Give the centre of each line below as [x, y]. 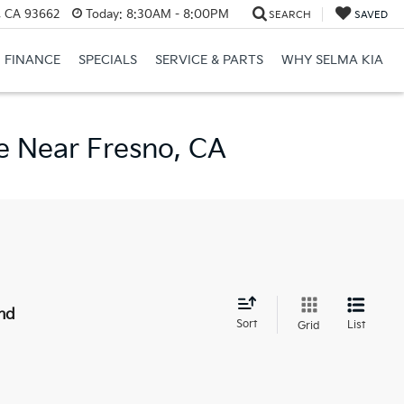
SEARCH [289, 14]
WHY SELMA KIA [332, 60]
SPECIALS [107, 60]
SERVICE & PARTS [209, 60]
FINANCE [32, 60]
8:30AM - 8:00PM [175, 14]
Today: [104, 14]
